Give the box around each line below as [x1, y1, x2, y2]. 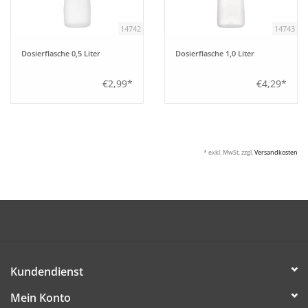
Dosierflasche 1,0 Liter [175, 48, 254, 59]
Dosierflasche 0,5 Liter [21, 48, 100, 59]
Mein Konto [10, 290, 71, 306]
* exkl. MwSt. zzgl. [203, 148, 254, 157]
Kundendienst [10, 264, 83, 280]
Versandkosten [254, 148, 298, 157]
